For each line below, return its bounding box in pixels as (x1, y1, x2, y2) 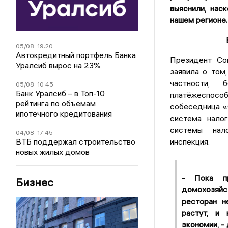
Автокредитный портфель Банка (16, 49, 136, 60)
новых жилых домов (16, 146, 90, 157)
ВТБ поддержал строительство (16, 136, 136, 147)
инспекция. (169, 136, 210, 147)
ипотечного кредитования (16, 108, 112, 119)
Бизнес (16, 175, 54, 189)
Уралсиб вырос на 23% (16, 60, 101, 70)
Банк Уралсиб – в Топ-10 (16, 88, 105, 98)
